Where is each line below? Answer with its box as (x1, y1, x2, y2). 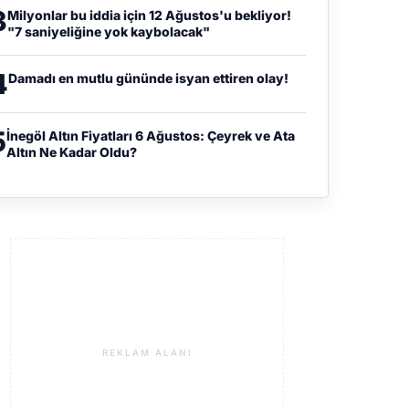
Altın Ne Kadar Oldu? (5, 143, 137, 160)
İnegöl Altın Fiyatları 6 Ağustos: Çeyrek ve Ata (5, 127, 295, 143)
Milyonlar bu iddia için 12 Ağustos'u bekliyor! (6, 6, 291, 23)
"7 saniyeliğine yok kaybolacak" (6, 23, 210, 39)
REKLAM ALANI (101, 346, 193, 358)
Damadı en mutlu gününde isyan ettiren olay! (7, 69, 288, 86)
